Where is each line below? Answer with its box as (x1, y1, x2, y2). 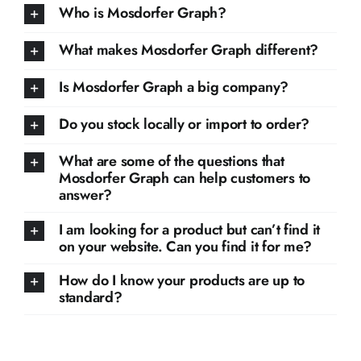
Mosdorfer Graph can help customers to (58, 168, 310, 189)
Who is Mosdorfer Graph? (58, 2, 226, 24)
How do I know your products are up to (58, 270, 305, 292)
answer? (58, 185, 113, 206)
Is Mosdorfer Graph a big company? (58, 77, 289, 98)
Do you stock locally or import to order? (58, 114, 310, 135)
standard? (58, 287, 122, 309)
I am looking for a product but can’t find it (58, 218, 321, 240)
